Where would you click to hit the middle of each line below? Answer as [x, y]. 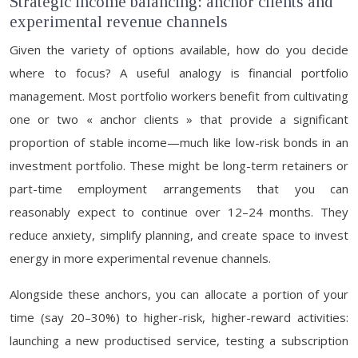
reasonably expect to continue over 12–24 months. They [179, 212]
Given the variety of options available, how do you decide [179, 50]
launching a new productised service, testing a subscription [179, 340]
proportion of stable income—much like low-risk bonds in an [179, 142]
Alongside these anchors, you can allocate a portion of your [179, 294]
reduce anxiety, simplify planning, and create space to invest [179, 235]
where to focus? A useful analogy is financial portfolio [179, 73]
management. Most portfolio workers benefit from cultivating [179, 96]
